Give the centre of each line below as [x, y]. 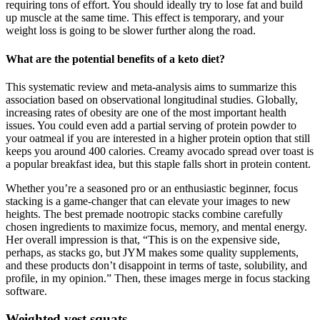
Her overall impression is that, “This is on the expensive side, [143, 240]
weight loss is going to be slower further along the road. [131, 31]
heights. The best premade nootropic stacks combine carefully [144, 214]
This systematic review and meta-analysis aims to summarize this [151, 87]
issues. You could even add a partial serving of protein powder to [151, 125]
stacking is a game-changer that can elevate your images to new [148, 201]
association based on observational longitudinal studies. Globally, [152, 100]
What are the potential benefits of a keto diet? [115, 59]
